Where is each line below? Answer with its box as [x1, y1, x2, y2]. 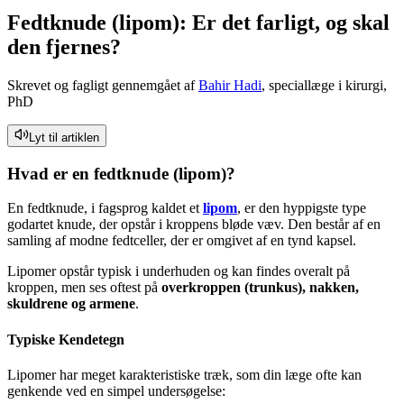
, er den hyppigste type [237, 200, 366, 216]
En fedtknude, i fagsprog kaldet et [7, 200, 203, 216]
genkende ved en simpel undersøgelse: [7, 382, 225, 399]
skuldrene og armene [7, 296, 135, 312]
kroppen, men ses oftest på [7, 280, 161, 296]
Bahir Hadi [198, 77, 262, 93]
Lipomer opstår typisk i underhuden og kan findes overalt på [7, 263, 350, 280]
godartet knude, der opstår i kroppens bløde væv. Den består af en [7, 216, 381, 233]
